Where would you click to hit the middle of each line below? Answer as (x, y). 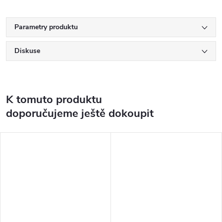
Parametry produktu (46, 27)
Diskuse (27, 51)
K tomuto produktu (54, 99)
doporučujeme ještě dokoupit (80, 113)
